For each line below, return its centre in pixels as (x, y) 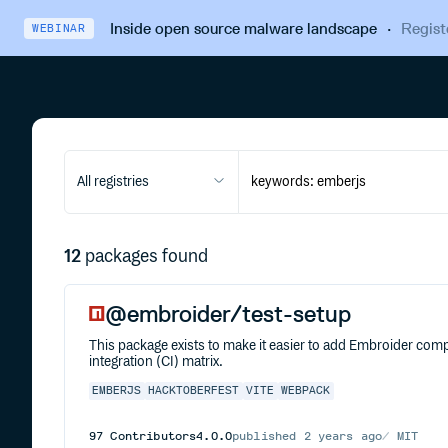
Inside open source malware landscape (243, 28)
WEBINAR (59, 28)
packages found (146, 257)
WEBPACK (306, 391)
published (268, 436)
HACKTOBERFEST (194, 391)
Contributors (150, 436)
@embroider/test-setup (228, 313)
